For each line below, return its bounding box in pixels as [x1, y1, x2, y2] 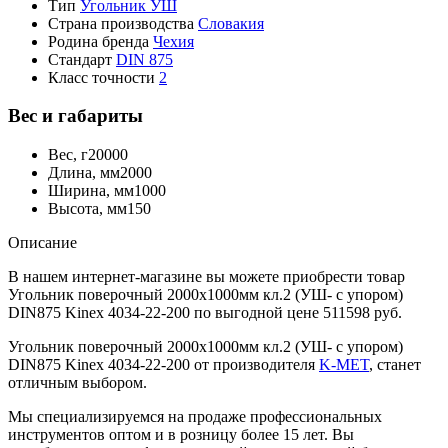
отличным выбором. [8, 374, 147, 392]
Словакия [198, 14, 264, 32]
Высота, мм [48, 200, 127, 218]
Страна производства [48, 14, 194, 32]
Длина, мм [48, 164, 120, 182]
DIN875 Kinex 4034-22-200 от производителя [8, 356, 319, 374]
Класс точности [48, 68, 155, 86]
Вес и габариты [8, 105, 143, 127]
